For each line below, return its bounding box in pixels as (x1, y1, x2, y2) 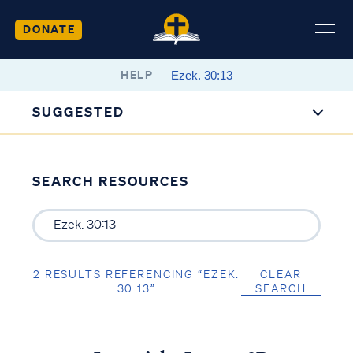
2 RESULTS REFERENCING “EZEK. (33, 266, 240, 281)
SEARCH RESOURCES (32, 173, 189, 189)
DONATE (22, 20, 76, 36)
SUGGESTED (32, 103, 125, 120)
